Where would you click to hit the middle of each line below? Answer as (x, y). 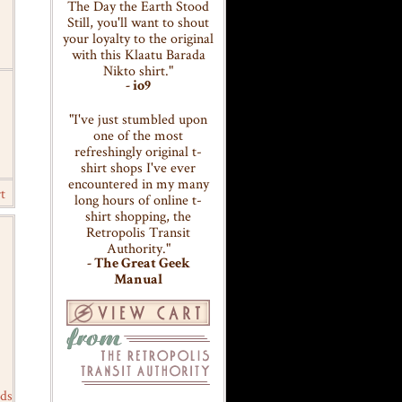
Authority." (138, 248)
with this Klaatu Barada (138, 54)
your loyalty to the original (138, 38)
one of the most (138, 135)
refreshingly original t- (138, 151)
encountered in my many (138, 184)
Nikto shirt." (138, 70)
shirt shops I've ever (138, 167)
